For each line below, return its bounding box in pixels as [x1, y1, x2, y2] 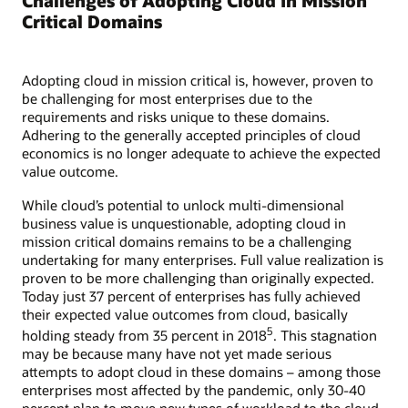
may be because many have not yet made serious [22, 343, 331, 362]
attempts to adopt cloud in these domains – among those [22, 362, 381, 381]
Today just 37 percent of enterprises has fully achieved [22, 286, 361, 305]
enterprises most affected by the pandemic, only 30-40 [22, 380, 365, 399]
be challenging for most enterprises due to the [22, 89, 312, 108]
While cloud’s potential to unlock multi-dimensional [22, 195, 344, 214]
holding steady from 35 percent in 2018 [22, 325, 267, 344]
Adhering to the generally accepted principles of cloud [22, 126, 361, 145]
